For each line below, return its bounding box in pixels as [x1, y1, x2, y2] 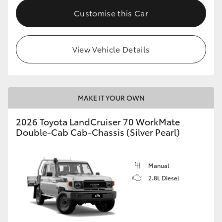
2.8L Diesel [148, 173, 179, 182]
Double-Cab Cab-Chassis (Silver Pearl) [16, 125, 180, 139]
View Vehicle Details [72, 43, 150, 55]
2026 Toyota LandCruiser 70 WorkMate [16, 115, 180, 128]
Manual [148, 161, 169, 170]
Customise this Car [74, 7, 148, 19]
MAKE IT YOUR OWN [77, 93, 145, 103]
